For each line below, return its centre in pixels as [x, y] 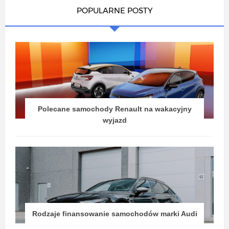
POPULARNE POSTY [114, 11]
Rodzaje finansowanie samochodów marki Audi [114, 214]
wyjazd [114, 120]
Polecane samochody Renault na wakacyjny [114, 109]
